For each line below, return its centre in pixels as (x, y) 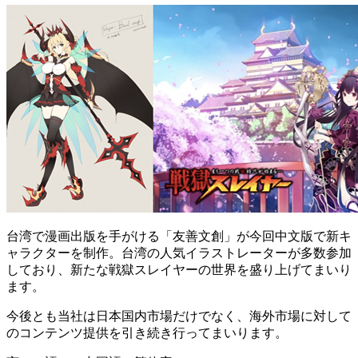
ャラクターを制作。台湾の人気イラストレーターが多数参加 (179, 253)
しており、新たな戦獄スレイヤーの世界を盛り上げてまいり (179, 269)
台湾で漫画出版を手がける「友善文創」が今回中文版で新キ (179, 236)
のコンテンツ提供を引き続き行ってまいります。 (147, 332)
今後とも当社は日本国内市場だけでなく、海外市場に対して (179, 316)
